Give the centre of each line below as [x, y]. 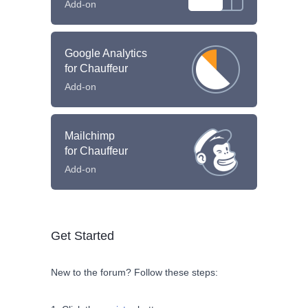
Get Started [82, 236]
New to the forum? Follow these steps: [134, 272]
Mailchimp [90, 135]
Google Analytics [106, 53]
